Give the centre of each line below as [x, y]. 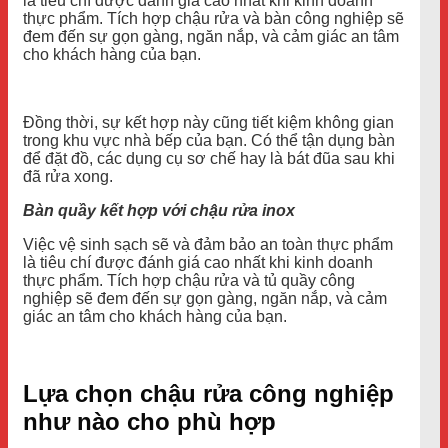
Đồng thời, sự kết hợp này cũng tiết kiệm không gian [208, 122]
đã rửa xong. [68, 176]
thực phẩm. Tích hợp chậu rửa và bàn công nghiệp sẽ [213, 18]
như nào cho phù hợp [153, 421]
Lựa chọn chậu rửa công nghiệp [208, 393]
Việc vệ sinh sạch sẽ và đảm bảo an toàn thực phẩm [208, 244]
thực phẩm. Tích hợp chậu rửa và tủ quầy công [189, 280]
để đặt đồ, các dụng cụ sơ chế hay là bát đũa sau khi [209, 158]
